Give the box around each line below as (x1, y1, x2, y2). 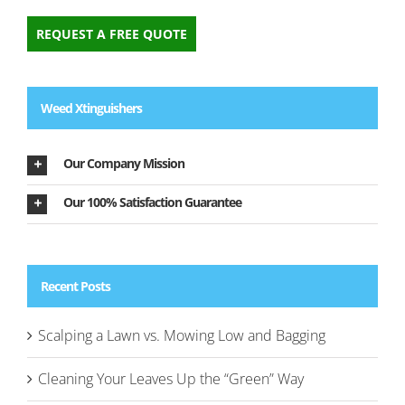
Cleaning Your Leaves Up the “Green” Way (38, 369, 304, 390)
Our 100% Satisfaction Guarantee (63, 193, 241, 212)
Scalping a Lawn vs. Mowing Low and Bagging (38, 325, 325, 346)
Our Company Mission (63, 155, 184, 173)
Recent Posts (41, 277, 110, 295)
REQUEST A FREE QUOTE (36, 24, 187, 42)
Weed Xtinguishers (41, 99, 142, 117)
